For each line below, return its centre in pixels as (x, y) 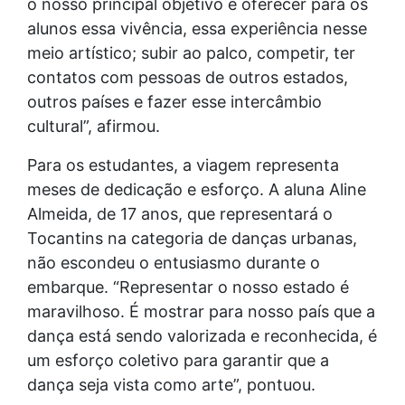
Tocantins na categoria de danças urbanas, (192, 239)
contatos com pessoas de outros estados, (188, 78)
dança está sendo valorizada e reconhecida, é (202, 336)
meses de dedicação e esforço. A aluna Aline (197, 190)
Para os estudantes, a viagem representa (183, 165)
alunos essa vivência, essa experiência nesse (197, 29)
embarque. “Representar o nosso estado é (188, 287)
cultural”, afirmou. (94, 127)
